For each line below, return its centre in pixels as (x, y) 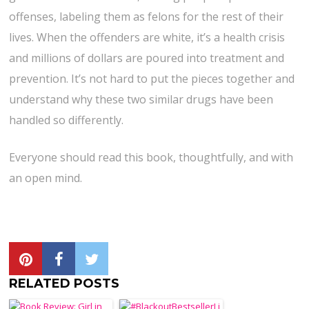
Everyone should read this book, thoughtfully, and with (151, 158)
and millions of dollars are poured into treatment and (147, 58)
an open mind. (46, 178)
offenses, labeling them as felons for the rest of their (147, 17)
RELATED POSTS (64, 284)
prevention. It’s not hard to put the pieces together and (152, 79)
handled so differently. (67, 120)
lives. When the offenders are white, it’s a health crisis (147, 38)
